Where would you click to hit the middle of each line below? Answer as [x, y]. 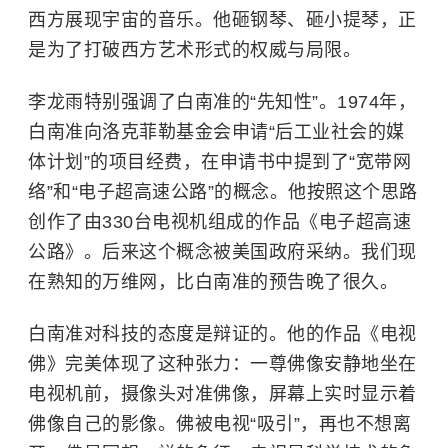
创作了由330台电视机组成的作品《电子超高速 [219, 222]
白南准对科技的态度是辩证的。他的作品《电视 [222, 334]
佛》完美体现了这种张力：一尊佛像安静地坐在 [222, 364]
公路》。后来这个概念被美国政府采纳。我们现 [222, 252]
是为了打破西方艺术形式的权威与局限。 [194, 50]
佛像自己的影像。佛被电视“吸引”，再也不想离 [219, 424]
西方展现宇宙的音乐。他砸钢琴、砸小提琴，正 [222, 20]
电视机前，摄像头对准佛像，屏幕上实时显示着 [222, 394]
